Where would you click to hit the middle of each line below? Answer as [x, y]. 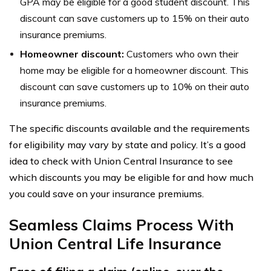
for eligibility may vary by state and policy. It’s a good [127, 144]
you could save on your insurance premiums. [106, 193]
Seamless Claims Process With [122, 224]
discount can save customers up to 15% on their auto [135, 18]
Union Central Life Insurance [115, 243]
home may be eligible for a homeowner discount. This [134, 70]
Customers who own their [182, 54]
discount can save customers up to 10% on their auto [135, 86]
